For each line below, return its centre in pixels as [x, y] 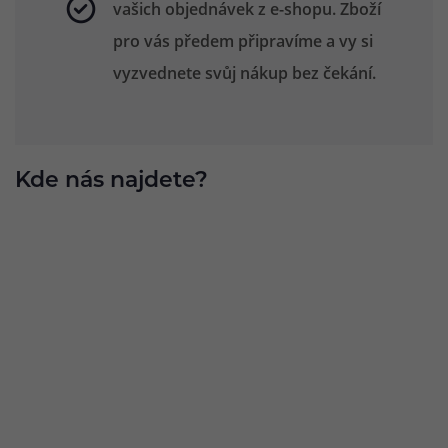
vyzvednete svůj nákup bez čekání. [244, 73]
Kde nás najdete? [111, 181]
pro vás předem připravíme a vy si [243, 41]
